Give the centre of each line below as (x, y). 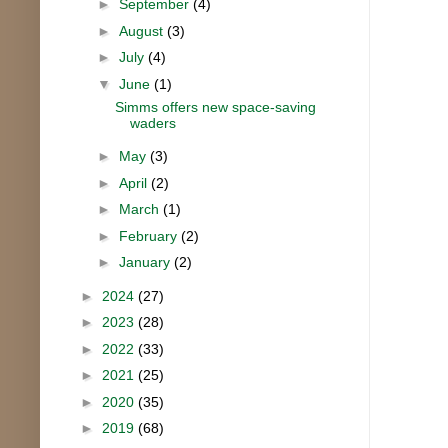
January (146, 262)
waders (152, 122)
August (142, 30)
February (149, 235)
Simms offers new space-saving (215, 106)
